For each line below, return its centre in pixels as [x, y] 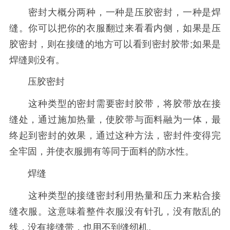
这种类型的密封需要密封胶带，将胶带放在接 [115, 104]
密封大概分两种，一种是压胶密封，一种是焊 [115, 12]
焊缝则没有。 [37, 60]
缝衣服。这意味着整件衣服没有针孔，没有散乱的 [115, 211]
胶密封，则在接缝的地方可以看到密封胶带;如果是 [115, 44]
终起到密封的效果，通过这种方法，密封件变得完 [115, 136]
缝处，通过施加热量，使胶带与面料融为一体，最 [115, 120]
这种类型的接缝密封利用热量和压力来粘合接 [115, 195]
